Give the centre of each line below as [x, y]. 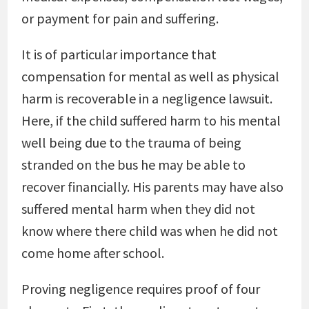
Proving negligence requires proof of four [140, 289]
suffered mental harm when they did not [138, 209]
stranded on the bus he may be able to [133, 165]
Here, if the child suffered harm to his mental [151, 120]
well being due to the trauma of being [131, 142]
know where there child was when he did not [149, 231]
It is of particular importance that [119, 54]
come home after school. [92, 253]
